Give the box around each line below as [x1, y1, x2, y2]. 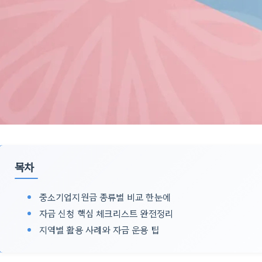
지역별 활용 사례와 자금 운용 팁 [39, 223, 160, 236]
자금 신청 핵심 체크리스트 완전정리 [39, 206, 174, 219]
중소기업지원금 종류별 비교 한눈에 [39, 190, 171, 203]
